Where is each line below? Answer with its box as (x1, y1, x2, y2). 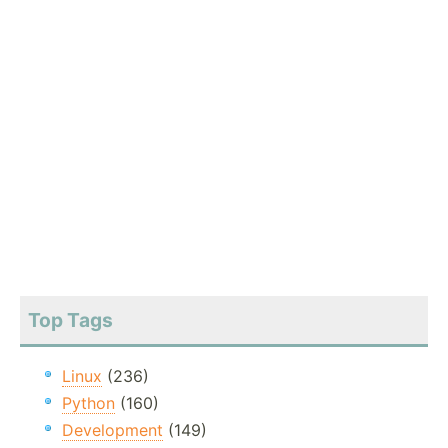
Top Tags (28, 308, 113, 333)
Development (62, 420, 163, 441)
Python (62, 393, 115, 414)
